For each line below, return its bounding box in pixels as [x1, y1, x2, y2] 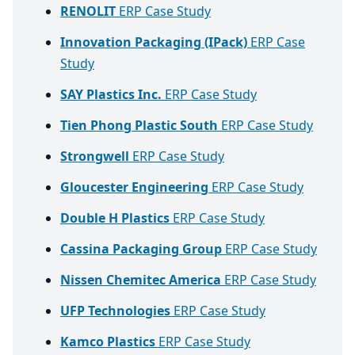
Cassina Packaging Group [60, 240, 222, 258]
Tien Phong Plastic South [60, 116, 218, 135]
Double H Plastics [60, 209, 170, 227]
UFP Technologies [60, 302, 170, 320]
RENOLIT [60, 2, 116, 21]
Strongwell [60, 147, 129, 166]
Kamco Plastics [60, 333, 155, 351]
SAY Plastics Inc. [60, 86, 162, 104]
